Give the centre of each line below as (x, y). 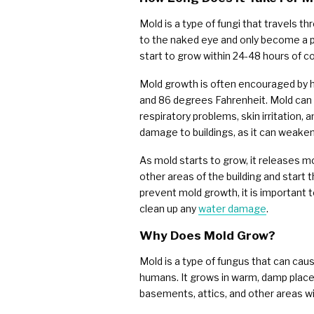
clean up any (169, 209)
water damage (232, 209)
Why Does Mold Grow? (207, 235)
